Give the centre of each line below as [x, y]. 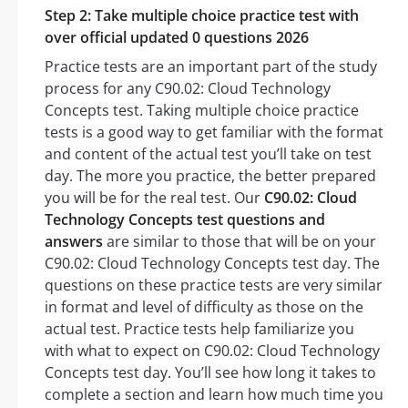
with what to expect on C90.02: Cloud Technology [212, 351]
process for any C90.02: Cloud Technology [188, 89]
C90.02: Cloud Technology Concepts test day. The [212, 264]
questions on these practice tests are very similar [214, 286]
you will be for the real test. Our [154, 198]
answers [74, 242]
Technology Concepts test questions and [185, 220]
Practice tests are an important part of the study [211, 67]
